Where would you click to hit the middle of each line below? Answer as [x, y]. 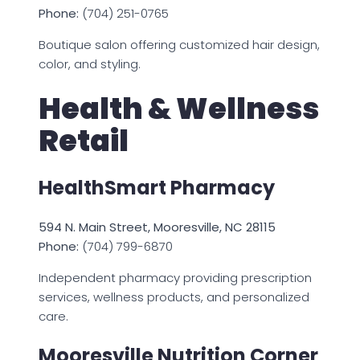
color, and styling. [90, 64]
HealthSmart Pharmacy [157, 187]
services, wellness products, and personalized [174, 297]
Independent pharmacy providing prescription [175, 277]
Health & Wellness [179, 109]
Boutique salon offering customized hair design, [179, 45]
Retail [84, 141]
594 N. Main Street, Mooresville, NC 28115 [157, 227]
